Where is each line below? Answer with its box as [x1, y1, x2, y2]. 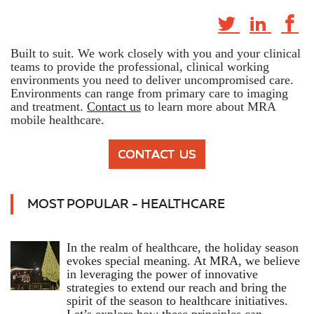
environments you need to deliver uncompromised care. [11, 72, 294, 87]
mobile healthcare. [11, 112, 104, 127]
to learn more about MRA [141, 99, 275, 114]
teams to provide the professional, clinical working [11, 59, 269, 74]
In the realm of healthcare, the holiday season [67, 240, 299, 254]
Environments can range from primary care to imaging [11, 86, 288, 100]
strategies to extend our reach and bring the [67, 280, 287, 294]
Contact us [87, 99, 141, 114]
